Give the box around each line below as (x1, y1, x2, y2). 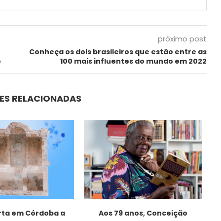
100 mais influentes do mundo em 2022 (60, 56, 207, 66)
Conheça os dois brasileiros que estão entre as (29, 46, 207, 57)
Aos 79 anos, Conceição (98, 208, 187, 218)
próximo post (157, 33, 207, 44)
